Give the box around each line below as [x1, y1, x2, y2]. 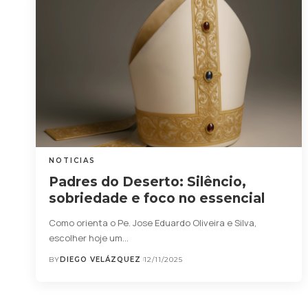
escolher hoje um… [49, 231, 129, 244]
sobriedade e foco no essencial [49, 190, 265, 206]
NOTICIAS [49, 155, 96, 165]
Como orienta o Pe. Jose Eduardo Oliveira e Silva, [49, 216, 257, 229]
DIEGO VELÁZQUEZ [60, 254, 142, 264]
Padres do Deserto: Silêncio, [49, 173, 247, 190]
